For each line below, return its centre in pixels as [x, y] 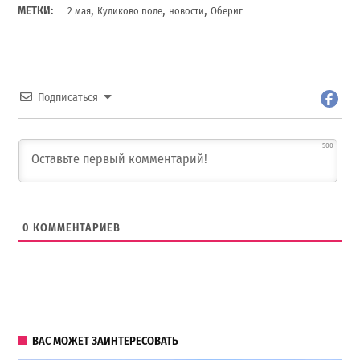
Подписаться [68, 98]
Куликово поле [130, 11]
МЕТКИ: [36, 11]
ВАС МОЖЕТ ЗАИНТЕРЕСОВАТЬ [106, 341]
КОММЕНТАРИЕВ [76, 227]
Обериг [227, 11]
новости [187, 11]
